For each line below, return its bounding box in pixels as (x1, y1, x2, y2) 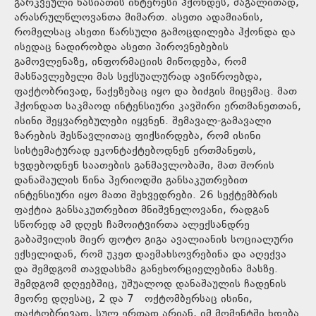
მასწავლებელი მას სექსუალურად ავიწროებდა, (14, 68, 262, 85)
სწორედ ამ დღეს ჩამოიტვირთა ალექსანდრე (14, 217, 250, 233)
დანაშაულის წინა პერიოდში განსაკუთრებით (14, 172, 248, 189)
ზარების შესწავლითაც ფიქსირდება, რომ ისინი (14, 128, 261, 145)
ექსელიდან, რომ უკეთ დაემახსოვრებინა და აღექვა (14, 246, 286, 263)
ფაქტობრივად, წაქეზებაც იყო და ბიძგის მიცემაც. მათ (14, 83, 297, 100)
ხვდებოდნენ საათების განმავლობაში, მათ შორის (14, 157, 274, 174)
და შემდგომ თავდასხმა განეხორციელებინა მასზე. (14, 261, 278, 278)
